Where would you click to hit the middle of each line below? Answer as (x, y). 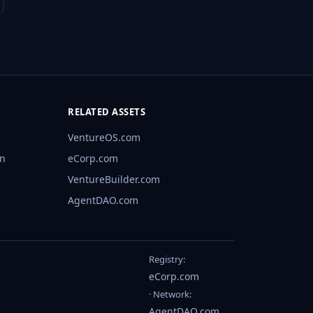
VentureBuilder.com (114, 180)
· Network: (170, 294)
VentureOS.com (104, 138)
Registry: (167, 260)
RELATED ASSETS (107, 112)
